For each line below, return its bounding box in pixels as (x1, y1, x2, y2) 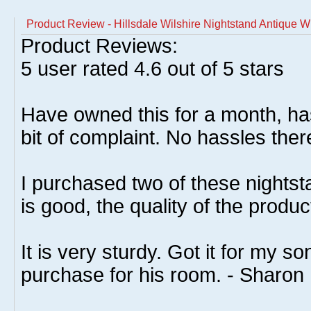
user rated (32, 58, 134, 80)
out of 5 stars (162, 58, 284, 80)
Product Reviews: (21, 35, 178, 57)
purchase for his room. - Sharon (21, 264, 304, 286)
